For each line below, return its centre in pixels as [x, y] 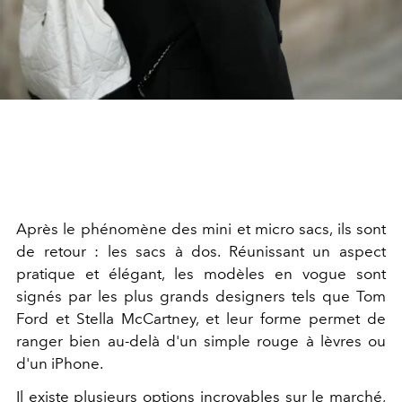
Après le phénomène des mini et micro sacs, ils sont [201, 228]
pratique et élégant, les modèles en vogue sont [201, 273]
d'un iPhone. [60, 363]
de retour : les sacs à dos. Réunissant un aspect [201, 251]
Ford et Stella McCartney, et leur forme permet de [201, 318]
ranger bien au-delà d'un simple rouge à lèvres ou [201, 341]
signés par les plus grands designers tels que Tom [201, 296]
